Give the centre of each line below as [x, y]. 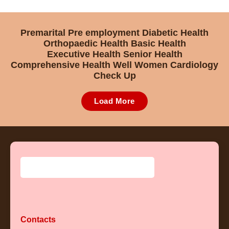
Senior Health [153, 54]
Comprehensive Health [62, 65]
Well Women [142, 65]
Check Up [114, 76]
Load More [114, 101]
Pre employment [105, 33]
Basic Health [158, 43]
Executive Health [85, 54]
